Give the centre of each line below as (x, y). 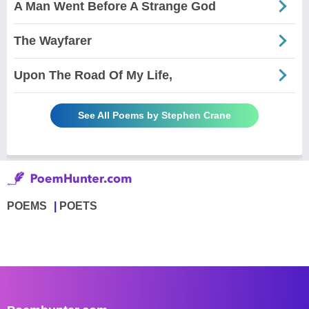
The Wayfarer (53, 40)
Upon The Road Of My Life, (93, 75)
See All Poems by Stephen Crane (154, 115)
